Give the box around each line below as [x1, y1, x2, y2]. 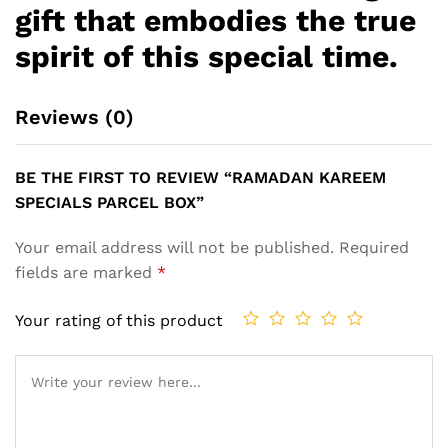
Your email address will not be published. [15, 238, 334, 258]
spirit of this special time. [15, 39, 398, 75]
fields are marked [15, 263, 157, 283]
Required [339, 238, 409, 258]
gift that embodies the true [15, 3, 416, 39]
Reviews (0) [15, 105, 134, 130]
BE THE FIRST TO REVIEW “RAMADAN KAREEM [15, 168, 386, 188]
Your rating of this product [15, 310, 223, 330]
